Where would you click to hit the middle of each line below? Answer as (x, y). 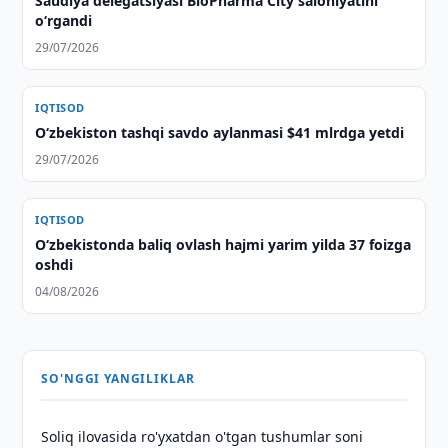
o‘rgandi (64, 20)
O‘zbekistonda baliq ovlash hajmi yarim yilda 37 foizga (223, 244)
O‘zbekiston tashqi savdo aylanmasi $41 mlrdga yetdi (220, 132)
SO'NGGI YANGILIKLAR (118, 378)
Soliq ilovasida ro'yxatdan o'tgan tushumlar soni (202, 436)
